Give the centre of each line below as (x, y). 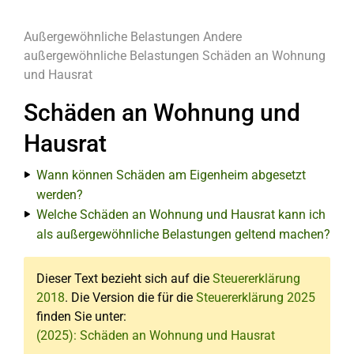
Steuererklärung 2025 (256, 298)
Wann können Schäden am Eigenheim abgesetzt (171, 175)
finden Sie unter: (81, 316)
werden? (60, 195)
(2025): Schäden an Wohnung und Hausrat (156, 335)
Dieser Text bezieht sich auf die (124, 279)
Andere (222, 37)
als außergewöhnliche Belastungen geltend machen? (183, 234)
